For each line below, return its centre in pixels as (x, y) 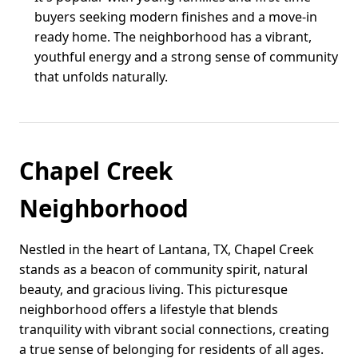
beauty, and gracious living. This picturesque (153, 289)
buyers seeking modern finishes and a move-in (176, 16)
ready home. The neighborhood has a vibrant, (173, 36)
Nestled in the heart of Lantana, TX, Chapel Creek (167, 249)
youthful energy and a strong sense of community (187, 56)
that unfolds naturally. (101, 76)
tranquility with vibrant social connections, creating (174, 329)
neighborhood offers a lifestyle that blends (149, 309)
